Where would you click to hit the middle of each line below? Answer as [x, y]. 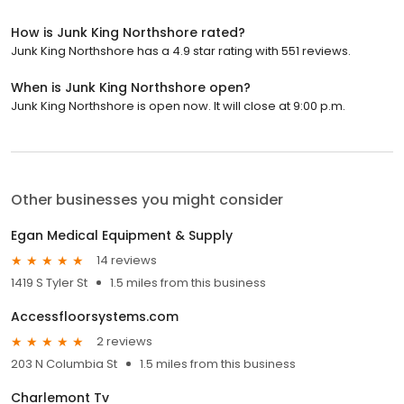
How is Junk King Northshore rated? [128, 32]
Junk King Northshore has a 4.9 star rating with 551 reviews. [181, 50]
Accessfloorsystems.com [95, 316]
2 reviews [124, 342]
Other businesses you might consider [147, 199]
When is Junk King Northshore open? [131, 87]
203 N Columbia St [64, 363]
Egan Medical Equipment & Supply [122, 235]
